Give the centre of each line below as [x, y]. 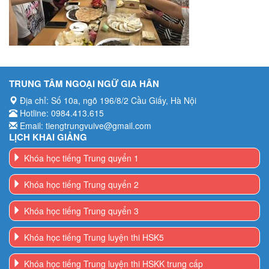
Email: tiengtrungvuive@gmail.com [84, 126]
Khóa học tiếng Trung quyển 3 [81, 211]
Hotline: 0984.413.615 [61, 113]
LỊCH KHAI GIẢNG [48, 137]
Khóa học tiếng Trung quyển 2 [81, 185]
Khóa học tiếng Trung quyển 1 [81, 158]
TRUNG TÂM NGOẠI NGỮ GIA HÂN [84, 84]
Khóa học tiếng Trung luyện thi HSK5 [94, 237]
